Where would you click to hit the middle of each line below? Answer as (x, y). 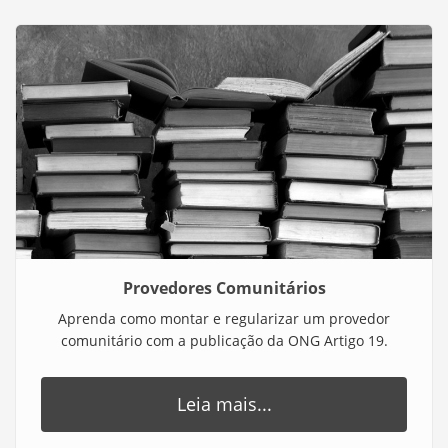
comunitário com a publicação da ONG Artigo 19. (224, 341)
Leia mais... (224, 404)
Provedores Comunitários (224, 288)
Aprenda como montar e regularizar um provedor (224, 319)
